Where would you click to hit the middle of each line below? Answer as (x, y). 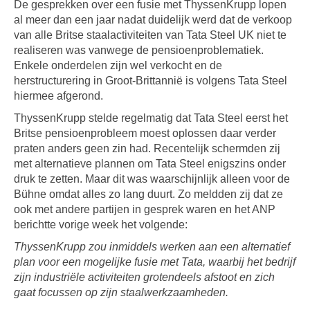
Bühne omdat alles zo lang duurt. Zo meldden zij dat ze (148, 194)
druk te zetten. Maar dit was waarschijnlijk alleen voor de (152, 179)
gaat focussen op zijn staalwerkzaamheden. (121, 292)
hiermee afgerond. (58, 96)
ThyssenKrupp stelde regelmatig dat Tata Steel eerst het (151, 118)
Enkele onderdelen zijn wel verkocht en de (118, 65)
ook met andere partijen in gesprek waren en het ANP (145, 209)
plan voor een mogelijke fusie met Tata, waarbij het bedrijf (155, 262)
